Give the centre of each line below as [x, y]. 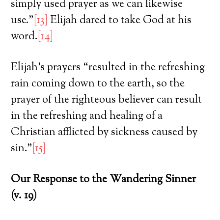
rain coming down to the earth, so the [98, 84]
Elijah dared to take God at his [120, 20]
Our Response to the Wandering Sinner [104, 179]
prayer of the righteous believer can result [107, 100]
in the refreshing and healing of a [87, 116]
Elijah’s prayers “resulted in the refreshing [108, 68]
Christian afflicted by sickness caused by [104, 132]
